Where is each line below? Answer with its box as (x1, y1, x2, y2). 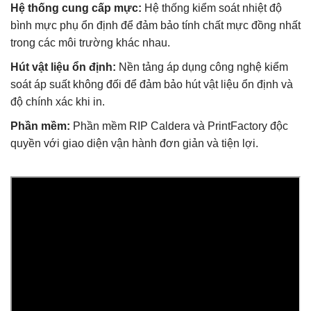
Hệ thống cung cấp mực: (10, 2, 142, 15)
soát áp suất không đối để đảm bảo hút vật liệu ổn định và (10, 78, 293, 91)
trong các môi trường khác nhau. (10, 37, 170, 49)
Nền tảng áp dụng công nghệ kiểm (116, 61, 288, 74)
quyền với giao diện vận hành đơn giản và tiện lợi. (10, 137, 258, 150)
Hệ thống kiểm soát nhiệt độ (142, 2, 282, 15)
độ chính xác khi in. (10, 96, 105, 108)
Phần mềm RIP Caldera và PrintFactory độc (70, 120, 288, 133)
